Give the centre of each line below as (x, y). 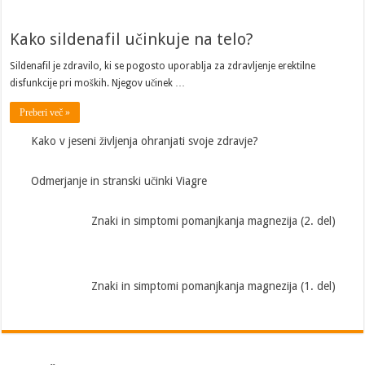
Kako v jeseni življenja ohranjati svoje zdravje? (145, 141)
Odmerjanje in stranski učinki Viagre (119, 180)
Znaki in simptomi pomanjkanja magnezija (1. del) (214, 286)
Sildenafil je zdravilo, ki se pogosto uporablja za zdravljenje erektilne (163, 66)
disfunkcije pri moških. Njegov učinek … (98, 83)
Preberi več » (45, 112)
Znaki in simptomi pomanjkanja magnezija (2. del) (214, 220)
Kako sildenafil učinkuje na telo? (132, 39)
